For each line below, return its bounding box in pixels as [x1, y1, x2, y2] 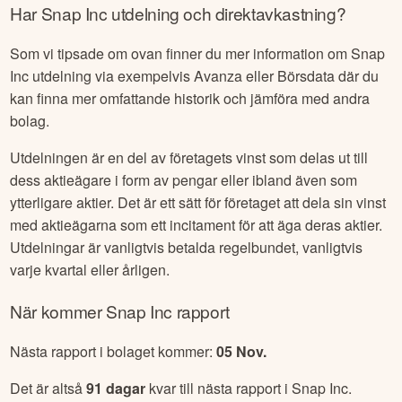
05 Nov [216, 340, 264, 362]
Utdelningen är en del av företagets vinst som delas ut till [10, 147, 369, 169]
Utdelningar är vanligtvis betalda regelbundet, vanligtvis [10, 237, 363, 258]
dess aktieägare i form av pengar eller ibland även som [10, 170, 358, 191]
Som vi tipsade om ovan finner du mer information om [10, 43, 352, 65]
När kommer [10, 298, 106, 323]
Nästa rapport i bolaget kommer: [10, 340, 217, 362]
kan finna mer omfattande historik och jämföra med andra [10, 88, 371, 109]
